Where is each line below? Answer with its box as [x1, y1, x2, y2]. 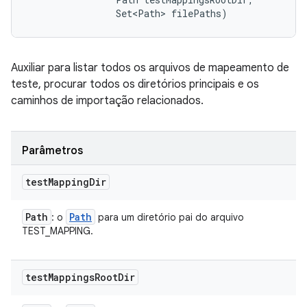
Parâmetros [22, 144, 83, 158]
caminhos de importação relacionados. [11, 94, 204, 108]
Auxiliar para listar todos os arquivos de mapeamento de [11, 61, 289, 75]
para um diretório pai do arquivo [95, 211, 244, 223]
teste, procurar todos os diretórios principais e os [11, 77, 259, 91]
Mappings [48, 271, 95, 284]
